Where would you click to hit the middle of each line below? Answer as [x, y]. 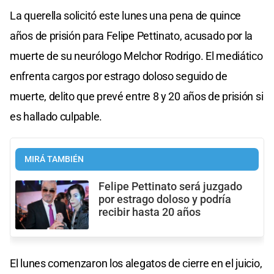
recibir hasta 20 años [150, 212]
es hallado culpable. [56, 116]
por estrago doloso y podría [165, 199]
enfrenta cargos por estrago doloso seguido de [119, 76]
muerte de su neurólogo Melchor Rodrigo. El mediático [136, 56]
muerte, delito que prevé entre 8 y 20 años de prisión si [137, 96]
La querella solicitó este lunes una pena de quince [126, 15]
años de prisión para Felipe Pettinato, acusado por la [131, 35]
